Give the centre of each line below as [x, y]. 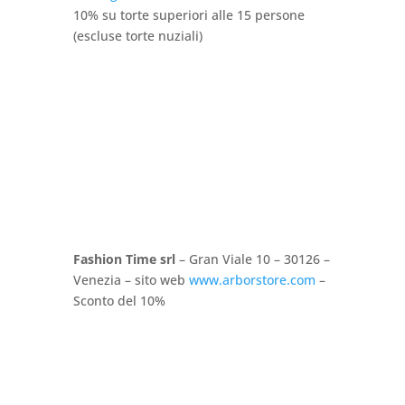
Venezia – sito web [131, 279]
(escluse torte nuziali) [137, 35]
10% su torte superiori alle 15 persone [188, 14]
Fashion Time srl [124, 259]
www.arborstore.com [252, 279]
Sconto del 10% [119, 300]
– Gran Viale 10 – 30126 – [252, 259]
